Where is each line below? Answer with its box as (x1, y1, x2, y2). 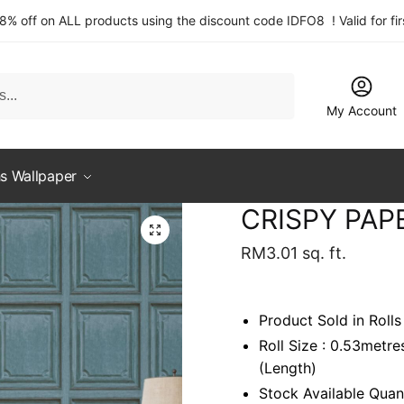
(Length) (259, 358, 317, 377)
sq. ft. (298, 243, 347, 262)
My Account (326, 103, 398, 118)
